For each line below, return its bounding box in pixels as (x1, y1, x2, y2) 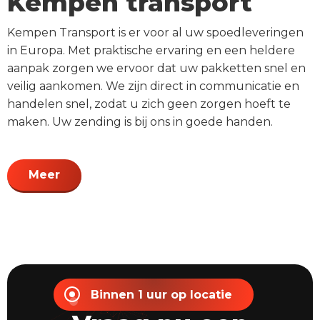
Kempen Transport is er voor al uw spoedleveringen (7, 25, 304, 39)
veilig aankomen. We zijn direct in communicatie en (7, 79, 299, 93)
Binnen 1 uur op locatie (90, 287, 232, 301)
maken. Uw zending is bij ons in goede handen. (7, 114, 273, 129)
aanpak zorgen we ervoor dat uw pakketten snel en (7, 61, 306, 75)
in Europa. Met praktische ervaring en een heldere (7, 43, 295, 57)
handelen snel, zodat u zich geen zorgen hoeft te (7, 96, 291, 111)
